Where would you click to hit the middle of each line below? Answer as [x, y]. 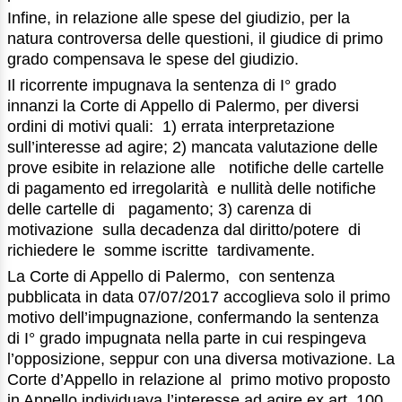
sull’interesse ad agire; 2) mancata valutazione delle [192, 148]
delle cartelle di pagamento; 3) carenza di [159, 210]
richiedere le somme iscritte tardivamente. [161, 251]
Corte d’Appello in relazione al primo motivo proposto [199, 379]
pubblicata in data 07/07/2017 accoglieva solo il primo [199, 297]
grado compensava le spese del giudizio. [153, 60]
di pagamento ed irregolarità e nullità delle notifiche [192, 189]
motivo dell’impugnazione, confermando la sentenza [193, 317]
